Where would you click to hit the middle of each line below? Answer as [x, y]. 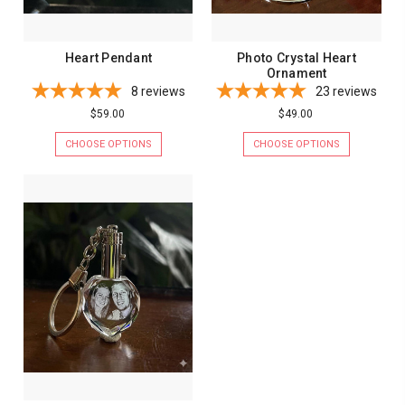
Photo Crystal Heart [297, 58]
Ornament [297, 73]
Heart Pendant [108, 58]
